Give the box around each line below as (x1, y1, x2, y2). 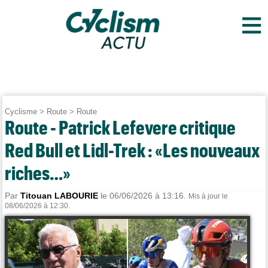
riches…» (5, 162, 71, 184)
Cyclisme (5, 107, 38, 116)
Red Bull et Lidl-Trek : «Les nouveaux (5, 139, 261, 161)
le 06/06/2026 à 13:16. (98, 191, 189, 200)
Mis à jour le (188, 192, 229, 200)
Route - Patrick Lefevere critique (5, 116, 236, 138)
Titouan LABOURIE (20, 191, 99, 200)
